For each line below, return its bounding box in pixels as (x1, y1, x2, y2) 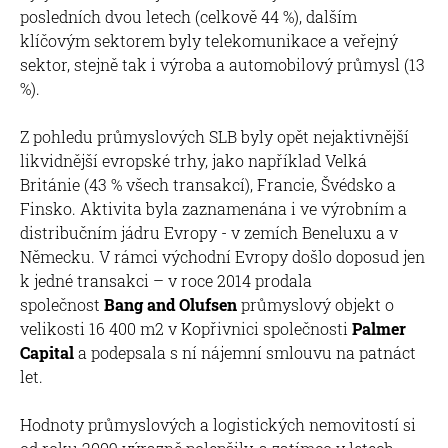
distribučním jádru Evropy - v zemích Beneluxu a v (20, 221, 398, 243)
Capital (20, 341, 78, 363)
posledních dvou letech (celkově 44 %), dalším (20, 5, 357, 27)
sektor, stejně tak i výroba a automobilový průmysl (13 (20, 53, 425, 75)
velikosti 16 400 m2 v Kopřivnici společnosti (20, 317, 348, 339)
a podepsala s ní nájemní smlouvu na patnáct (78, 341, 416, 363)
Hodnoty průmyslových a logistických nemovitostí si (20, 413, 416, 435)
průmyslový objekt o (237, 293, 394, 315)
